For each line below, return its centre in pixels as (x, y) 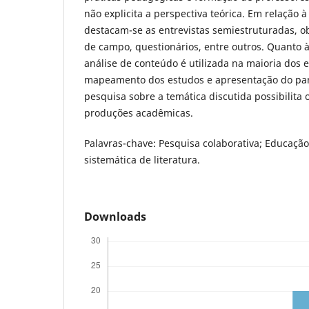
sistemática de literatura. (142, 160)
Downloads (115, 217)
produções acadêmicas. (139, 113)
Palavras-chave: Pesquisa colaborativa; (173, 143)
